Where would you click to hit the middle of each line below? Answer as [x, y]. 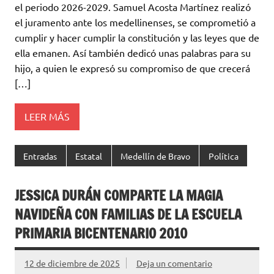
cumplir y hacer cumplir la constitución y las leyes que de [137, 37]
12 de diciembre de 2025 [72, 263]
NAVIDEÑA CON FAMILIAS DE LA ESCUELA [128, 215]
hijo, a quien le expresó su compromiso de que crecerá [132, 68]
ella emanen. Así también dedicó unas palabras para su [133, 52]
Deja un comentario [174, 263]
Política [223, 156]
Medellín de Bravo [155, 156]
